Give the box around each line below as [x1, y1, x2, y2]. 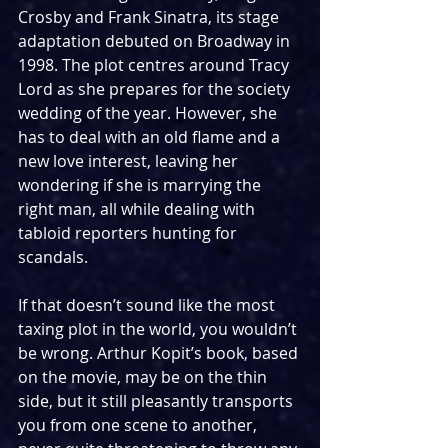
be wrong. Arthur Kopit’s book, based [18, 341, 302, 364]
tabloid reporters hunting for [18, 221, 241, 244]
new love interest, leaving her [18, 149, 242, 172]
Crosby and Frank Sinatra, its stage [18, 5, 283, 28]
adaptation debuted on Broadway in [18, 29, 294, 52]
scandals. [18, 245, 88, 268]
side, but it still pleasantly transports [18, 389, 297, 412]
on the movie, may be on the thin [18, 365, 271, 388]
